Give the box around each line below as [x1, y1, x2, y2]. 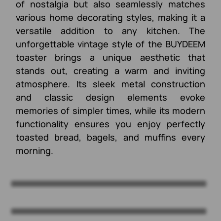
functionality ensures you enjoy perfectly [16, 117, 205, 130]
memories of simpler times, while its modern [16, 104, 205, 116]
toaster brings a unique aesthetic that [16, 51, 205, 63]
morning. [16, 144, 53, 156]
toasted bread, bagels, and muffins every [16, 131, 205, 143]
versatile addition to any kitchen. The [16, 24, 205, 37]
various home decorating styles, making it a [16, 11, 205, 23]
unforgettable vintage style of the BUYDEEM [16, 37, 205, 50]
